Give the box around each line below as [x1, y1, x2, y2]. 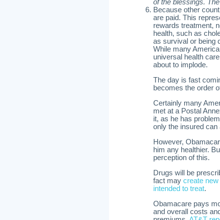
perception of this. [153, 154, 210, 162]
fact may [153, 177, 183, 185]
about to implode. [153, 61, 208, 69]
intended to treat [153, 185, 204, 192]
